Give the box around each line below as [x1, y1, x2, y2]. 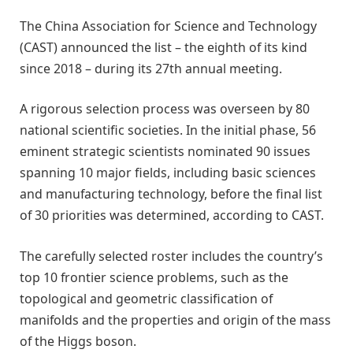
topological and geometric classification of [20, 289, 273, 307]
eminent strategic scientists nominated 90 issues [20, 143, 310, 161]
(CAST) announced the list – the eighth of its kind [20, 38, 307, 56]
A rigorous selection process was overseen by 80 [20, 100, 310, 118]
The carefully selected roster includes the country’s [20, 247, 323, 265]
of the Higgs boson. [20, 332, 136, 350]
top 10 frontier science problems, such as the [20, 268, 288, 286]
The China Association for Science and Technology [20, 17, 317, 35]
